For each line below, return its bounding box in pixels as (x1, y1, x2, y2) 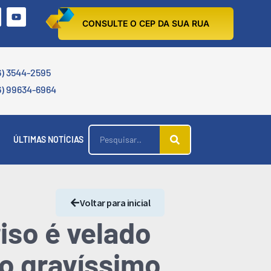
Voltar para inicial (79, 197, 150, 209)
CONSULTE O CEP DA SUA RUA (82, 18, 209, 28)
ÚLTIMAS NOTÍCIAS (13, 134, 83, 145)
